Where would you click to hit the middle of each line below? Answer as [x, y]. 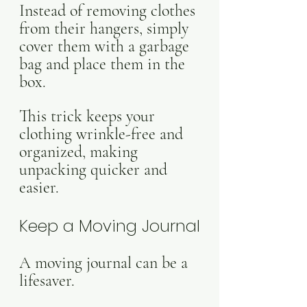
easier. [39, 187]
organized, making [81, 152]
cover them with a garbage [106, 46]
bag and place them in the [104, 64]
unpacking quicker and [95, 170]
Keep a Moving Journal [110, 226]
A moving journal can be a [106, 263]
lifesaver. [49, 281]
